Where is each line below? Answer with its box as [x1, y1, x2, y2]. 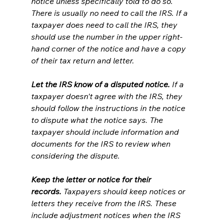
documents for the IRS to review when [31, 138, 172, 149]
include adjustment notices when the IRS [31, 210, 182, 220]
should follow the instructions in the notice [31, 103, 187, 113]
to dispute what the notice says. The [31, 114, 165, 125]
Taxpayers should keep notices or [61, 186, 187, 196]
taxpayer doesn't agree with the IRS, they [31, 91, 184, 101]
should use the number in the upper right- [31, 31, 182, 42]
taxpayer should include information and [31, 126, 181, 137]
